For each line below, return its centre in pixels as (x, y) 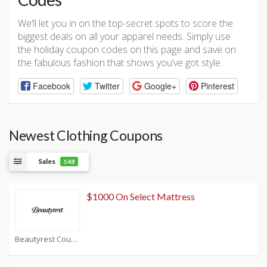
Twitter (107, 86)
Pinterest (217, 86)
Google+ (160, 86)
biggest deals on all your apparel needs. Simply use (124, 37)
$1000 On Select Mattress (141, 196)
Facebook (51, 86)
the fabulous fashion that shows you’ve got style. (120, 63)
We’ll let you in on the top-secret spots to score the (125, 24)
